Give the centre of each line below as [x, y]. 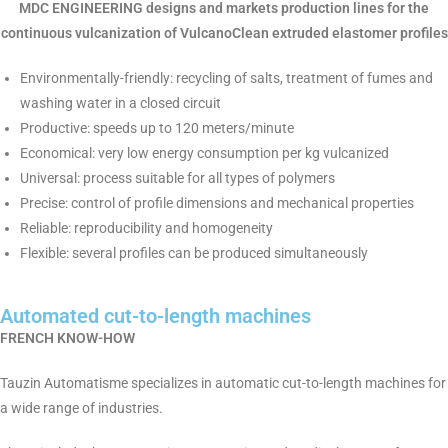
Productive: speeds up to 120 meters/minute [157, 127]
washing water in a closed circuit [120, 102]
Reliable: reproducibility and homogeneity [146, 227]
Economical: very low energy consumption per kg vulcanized [204, 152]
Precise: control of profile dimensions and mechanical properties [217, 202]
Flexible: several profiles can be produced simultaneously [194, 252]
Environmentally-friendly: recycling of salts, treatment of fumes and [226, 77]
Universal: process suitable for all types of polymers [177, 177]
